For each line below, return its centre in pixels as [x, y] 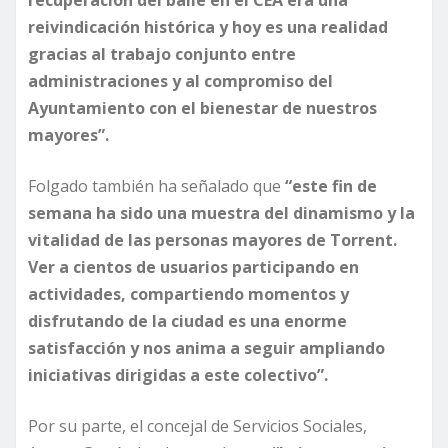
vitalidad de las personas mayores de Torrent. [212, 240]
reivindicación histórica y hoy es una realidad [208, 27]
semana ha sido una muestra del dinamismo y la [221, 213]
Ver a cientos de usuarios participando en [193, 267]
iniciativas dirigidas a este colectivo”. [178, 375]
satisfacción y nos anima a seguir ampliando [206, 348]
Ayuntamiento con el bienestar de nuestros [202, 108]
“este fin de [331, 186]
